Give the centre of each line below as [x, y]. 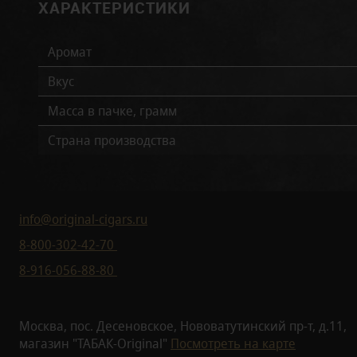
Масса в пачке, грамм [112, 111]
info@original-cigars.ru [83, 219]
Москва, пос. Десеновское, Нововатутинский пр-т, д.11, [183, 326]
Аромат [70, 52]
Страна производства [112, 141]
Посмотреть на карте [233, 343]
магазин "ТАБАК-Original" [95, 343]
